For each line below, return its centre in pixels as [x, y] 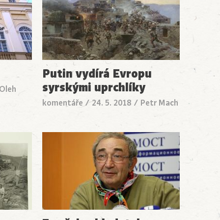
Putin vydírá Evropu [97, 73]
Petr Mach [160, 103]
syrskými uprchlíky [94, 87]
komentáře [63, 103]
